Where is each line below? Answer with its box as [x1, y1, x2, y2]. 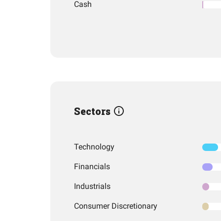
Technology [74, 142, 114, 151]
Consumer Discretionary [74, 201, 157, 211]
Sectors [74, 105, 113, 117]
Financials [74, 162, 110, 171]
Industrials [74, 182, 110, 191]
